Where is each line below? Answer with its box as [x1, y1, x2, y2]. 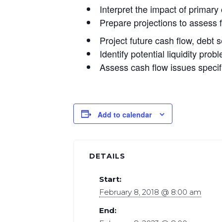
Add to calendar [98, 110, 152, 120]
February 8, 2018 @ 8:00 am [99, 187, 202, 197]
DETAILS [89, 151, 126, 161]
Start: [99, 174, 122, 184]
